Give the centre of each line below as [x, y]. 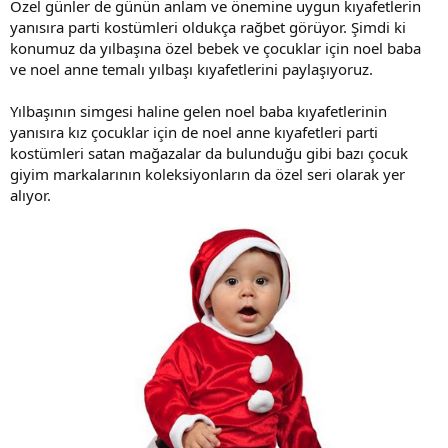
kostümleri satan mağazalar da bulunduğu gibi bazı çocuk [209, 152]
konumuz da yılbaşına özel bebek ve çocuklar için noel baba [215, 47]
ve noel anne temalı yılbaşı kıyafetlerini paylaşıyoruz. [191, 68]
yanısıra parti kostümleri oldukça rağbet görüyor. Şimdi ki [208, 26]
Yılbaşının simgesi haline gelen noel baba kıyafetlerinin [198, 110]
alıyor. [30, 194]
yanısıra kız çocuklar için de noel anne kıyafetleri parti [194, 131]
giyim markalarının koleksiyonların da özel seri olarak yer [207, 173]
